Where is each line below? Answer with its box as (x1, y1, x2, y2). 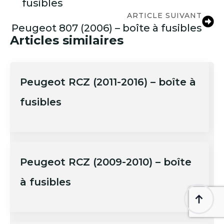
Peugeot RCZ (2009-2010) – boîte (20, 155, 191, 168)
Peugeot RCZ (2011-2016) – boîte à (20, 75, 196, 88)
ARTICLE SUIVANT (127, 10, 202, 20)
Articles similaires (10, 32, 123, 47)
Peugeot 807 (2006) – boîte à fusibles (11, 21, 202, 34)
